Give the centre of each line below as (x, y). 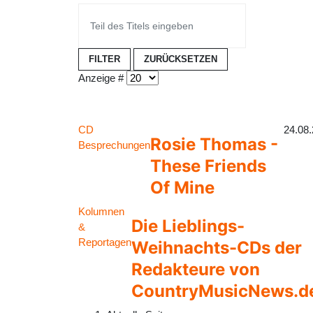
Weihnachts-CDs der (217, 247)
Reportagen (105, 242)
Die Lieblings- (188, 226)
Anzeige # (101, 78)
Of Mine (182, 187)
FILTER (104, 59)
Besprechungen (114, 145)
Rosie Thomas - (214, 144)
